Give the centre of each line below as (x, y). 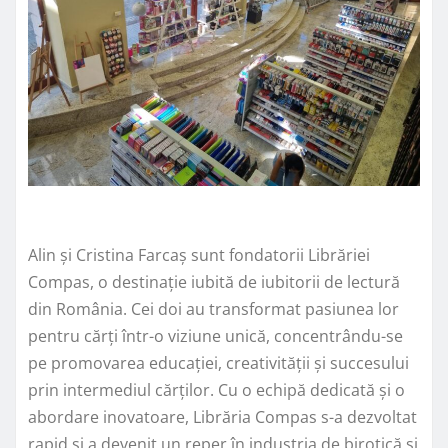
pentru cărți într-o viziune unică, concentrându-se (215, 335)
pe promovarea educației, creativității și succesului (218, 362)
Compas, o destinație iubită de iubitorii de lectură (214, 281)
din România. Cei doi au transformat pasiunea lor (213, 308)
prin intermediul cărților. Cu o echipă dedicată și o (216, 389)
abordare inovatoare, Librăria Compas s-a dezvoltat (222, 416)
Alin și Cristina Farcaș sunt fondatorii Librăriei (199, 254)
